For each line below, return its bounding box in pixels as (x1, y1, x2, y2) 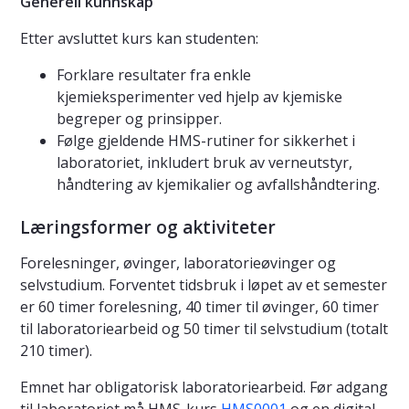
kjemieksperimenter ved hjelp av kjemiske (57, 87, 342, 108)
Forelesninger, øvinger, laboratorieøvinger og (20, 253, 336, 274)
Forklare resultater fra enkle (57, 65, 251, 86)
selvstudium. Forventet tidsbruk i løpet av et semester (20, 275, 387, 296)
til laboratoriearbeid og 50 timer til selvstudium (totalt (20, 319, 388, 340)
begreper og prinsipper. (57, 109, 222, 130)
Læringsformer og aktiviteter (20, 215, 276, 240)
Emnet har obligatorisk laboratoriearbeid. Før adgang (20, 377, 388, 398)
